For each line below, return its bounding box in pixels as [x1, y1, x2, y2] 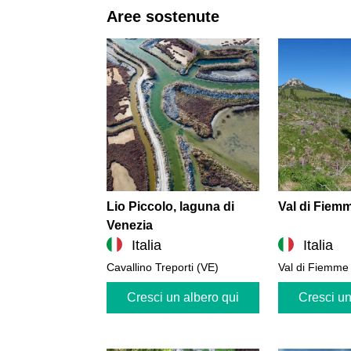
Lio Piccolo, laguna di [107, 199, 234, 213]
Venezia [107, 218, 153, 232]
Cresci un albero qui [127, 290, 240, 304]
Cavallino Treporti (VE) [107, 260, 219, 273]
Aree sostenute [107, 7, 219, 25]
